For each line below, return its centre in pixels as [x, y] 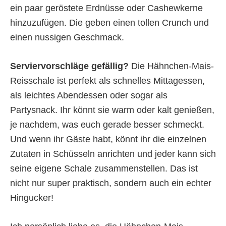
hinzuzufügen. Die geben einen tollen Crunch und [109, 23]
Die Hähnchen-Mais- [171, 66]
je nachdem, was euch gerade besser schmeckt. [107, 125]
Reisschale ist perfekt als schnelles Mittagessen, [107, 81]
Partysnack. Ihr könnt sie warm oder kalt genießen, [112, 110]
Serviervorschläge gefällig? [69, 66]
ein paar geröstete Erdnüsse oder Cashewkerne [106, 8]
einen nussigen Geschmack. [67, 38]
